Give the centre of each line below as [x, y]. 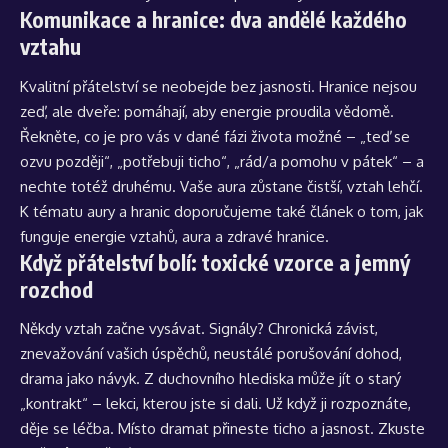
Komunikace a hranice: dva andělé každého [213, 20]
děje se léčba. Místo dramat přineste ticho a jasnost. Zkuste [222, 429]
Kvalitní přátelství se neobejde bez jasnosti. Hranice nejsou [218, 86]
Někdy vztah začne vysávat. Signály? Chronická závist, [199, 329]
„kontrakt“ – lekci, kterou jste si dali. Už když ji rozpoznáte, [215, 404]
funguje [47, 236]
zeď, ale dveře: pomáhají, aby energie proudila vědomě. [207, 111]
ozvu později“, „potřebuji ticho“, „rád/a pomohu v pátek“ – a [222, 161]
